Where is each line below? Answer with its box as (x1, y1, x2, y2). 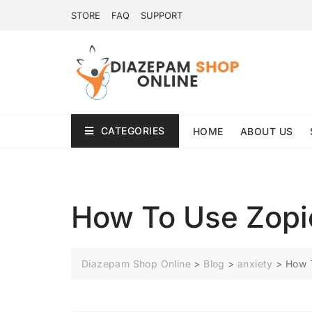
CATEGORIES (100, 125, 165, 136)
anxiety (237, 258, 273, 270)
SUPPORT (141, 10, 182, 21)
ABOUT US (240, 125, 293, 137)
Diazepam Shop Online (81, 258, 191, 270)
